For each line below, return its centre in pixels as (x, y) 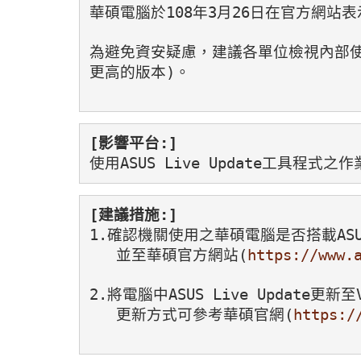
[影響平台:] (133, 143)
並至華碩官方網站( (168, 255)
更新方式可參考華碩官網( (191, 314)
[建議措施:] (133, 214)
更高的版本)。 (139, 72)
